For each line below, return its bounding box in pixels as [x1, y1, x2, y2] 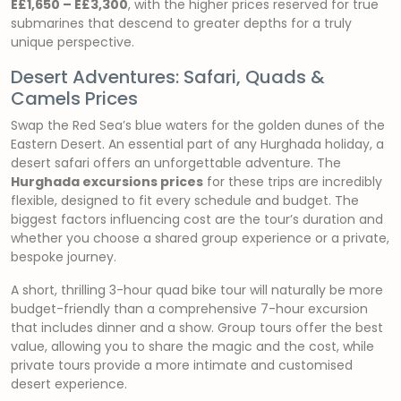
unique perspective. [11, 33, 134, 51]
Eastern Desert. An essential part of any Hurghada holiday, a [11, 135, 384, 153]
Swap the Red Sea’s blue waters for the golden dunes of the [11, 116, 385, 134]
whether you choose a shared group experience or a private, [11, 229, 389, 247]
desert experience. [11, 375, 127, 393]
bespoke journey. [11, 248, 116, 266]
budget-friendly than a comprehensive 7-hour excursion [11, 300, 368, 318]
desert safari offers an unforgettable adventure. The [11, 154, 341, 172]
